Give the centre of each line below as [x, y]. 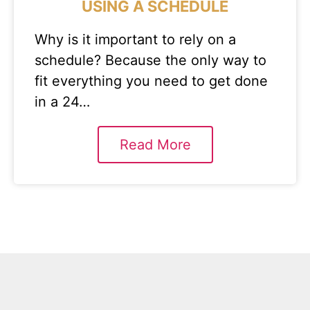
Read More [155, 145]
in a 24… [62, 102]
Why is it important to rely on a [135, 39]
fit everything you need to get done [151, 81]
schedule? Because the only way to [151, 60]
